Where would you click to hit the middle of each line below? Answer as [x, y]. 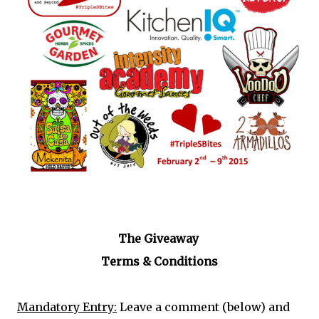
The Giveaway [159, 238]
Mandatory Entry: [67, 307]
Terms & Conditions [159, 261]
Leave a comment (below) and [203, 307]
